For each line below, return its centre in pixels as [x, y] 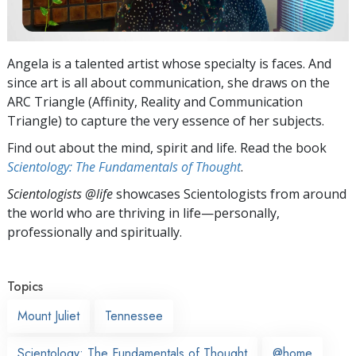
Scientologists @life [60, 193]
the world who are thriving [88, 213]
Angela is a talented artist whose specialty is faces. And [169, 63]
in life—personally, [224, 213]
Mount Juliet [48, 315]
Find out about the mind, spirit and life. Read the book [167, 147]
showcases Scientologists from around [230, 193]
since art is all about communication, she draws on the [168, 82]
